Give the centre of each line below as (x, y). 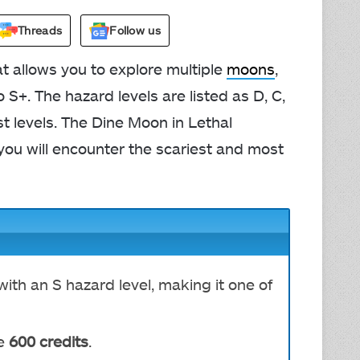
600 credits (47, 341)
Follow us (135, 30)
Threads (40, 30)
